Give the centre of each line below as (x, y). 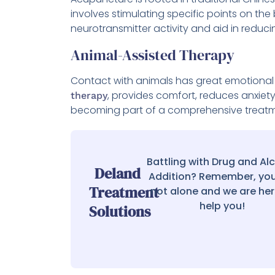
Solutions (120, 212)
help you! (222, 206)
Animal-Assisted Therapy (153, 55)
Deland (117, 174)
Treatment (124, 193)
